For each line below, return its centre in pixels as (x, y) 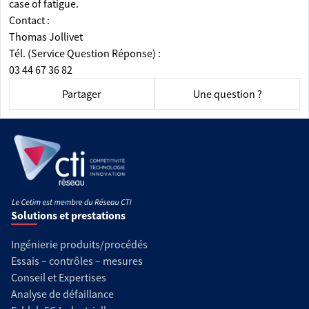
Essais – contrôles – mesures (77, 261)
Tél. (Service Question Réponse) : (86, 53)
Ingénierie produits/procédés (79, 244)
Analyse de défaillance (62, 294)
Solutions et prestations (68, 215)
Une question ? (227, 94)
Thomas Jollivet (46, 37)
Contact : (29, 20)
